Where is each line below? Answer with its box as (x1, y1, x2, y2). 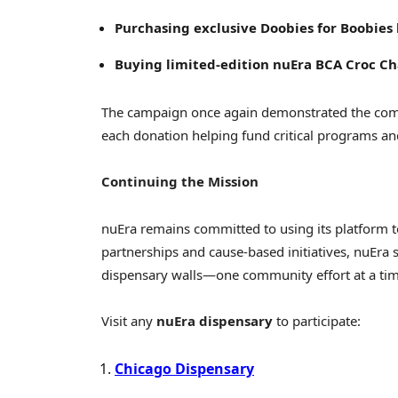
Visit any (101, 311, 156, 330)
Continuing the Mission (101, 172, 259, 191)
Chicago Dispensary (115, 359, 254, 379)
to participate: (273, 311, 361, 330)
